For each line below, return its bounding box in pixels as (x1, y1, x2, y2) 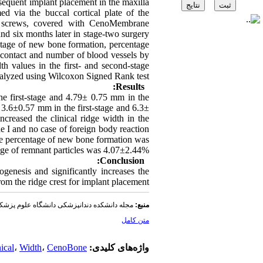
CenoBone (47, 242, 87, 252)
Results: (116, 82, 144, 92)
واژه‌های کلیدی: (87, 242, 149, 252)
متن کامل (122, 216, 149, 224)
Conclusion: (100, 156, 144, 166)
